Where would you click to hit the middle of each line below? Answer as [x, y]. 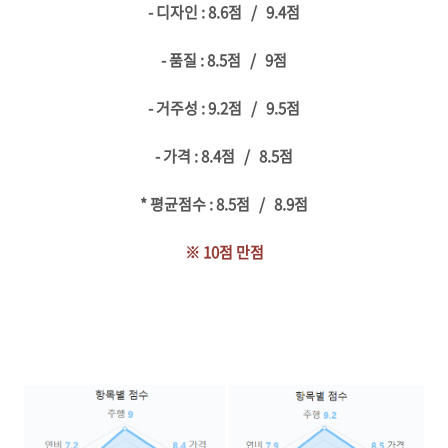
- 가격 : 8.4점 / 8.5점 [224, 156]
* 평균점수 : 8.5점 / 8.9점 [224, 204]
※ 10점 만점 [224, 252]
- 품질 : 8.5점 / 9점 [224, 60]
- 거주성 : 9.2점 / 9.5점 [224, 108]
